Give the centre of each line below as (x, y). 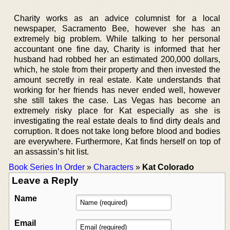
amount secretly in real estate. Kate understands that (117, 80)
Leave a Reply (45, 180)
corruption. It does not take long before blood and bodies (117, 131)
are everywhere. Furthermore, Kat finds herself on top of (117, 141)
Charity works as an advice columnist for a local (117, 18)
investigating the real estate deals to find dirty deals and (117, 121)
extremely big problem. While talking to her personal (117, 39)
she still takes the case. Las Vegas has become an (117, 100)
